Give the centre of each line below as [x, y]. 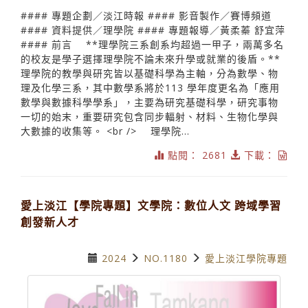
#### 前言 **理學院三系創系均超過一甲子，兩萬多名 [152, 44]
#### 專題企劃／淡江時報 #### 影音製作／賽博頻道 [146, 15]
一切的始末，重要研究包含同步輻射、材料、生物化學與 [150, 116]
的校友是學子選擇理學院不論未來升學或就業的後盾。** [151, 58]
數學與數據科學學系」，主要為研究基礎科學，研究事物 [150, 102]
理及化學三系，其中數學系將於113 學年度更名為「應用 [150, 87]
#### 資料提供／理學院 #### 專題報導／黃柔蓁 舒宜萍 [153, 30]
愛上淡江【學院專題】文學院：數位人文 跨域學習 [151, 205]
